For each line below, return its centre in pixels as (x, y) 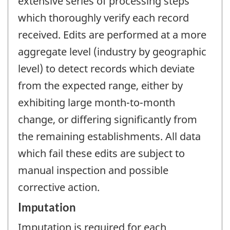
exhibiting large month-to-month (97, 102)
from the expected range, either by (100, 85)
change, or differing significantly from (108, 119)
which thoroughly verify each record (103, 17)
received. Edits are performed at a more (112, 34)
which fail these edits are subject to (101, 153)
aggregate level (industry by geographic (112, 51)
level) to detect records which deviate (106, 68)
